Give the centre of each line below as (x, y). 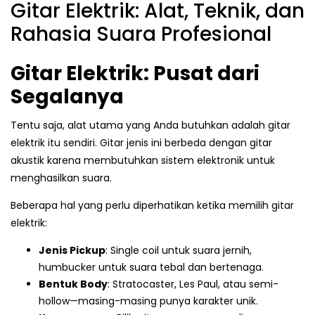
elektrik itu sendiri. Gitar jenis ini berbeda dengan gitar (141, 142)
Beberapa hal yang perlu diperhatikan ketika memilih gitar (152, 205)
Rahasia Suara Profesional (141, 34)
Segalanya (67, 97)
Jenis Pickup (72, 250)
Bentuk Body (73, 284)
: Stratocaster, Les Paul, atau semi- (193, 284)
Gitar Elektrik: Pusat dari (135, 74)
